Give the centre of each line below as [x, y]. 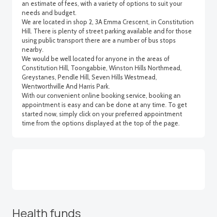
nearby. [33, 49]
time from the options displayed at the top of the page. [101, 123]
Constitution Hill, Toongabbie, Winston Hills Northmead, [102, 68]
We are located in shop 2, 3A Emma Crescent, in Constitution [108, 22]
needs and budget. [49, 13]
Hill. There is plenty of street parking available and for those [107, 31]
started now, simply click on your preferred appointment [102, 114]
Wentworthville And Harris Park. [66, 86]
